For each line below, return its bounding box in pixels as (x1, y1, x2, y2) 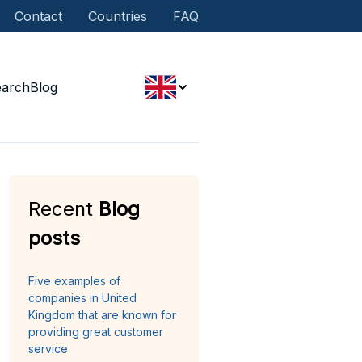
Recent (28, 197, 99, 221)
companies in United (28, 291, 137, 305)
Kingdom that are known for (28, 308, 177, 322)
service (28, 342, 69, 356)
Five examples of (28, 274, 121, 288)
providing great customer (28, 325, 164, 339)
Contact (15, 8, 63, 24)
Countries (88, 8, 148, 24)
